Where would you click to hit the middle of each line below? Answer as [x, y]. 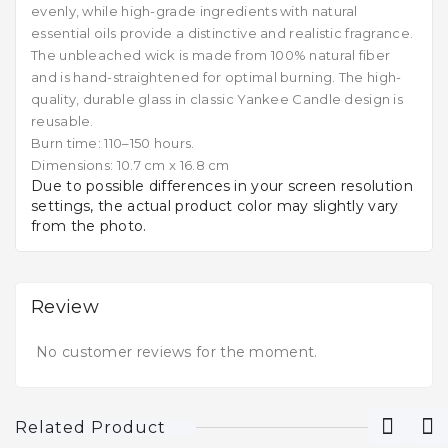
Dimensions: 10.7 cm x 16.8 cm [130, 165]
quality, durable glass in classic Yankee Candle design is [217, 99]
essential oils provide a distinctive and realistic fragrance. [222, 33]
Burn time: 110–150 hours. [113, 143]
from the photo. [89, 226]
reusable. [62, 121]
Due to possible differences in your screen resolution [222, 186]
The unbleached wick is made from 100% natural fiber [211, 55]
